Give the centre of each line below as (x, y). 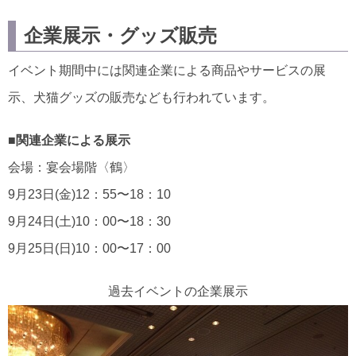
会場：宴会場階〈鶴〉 (72, 167)
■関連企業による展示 (69, 140)
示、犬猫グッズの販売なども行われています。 (141, 97)
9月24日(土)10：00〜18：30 (89, 221)
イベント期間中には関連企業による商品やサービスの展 (167, 70)
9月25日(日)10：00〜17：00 (89, 248)
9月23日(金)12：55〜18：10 (89, 194)
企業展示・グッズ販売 (120, 35)
